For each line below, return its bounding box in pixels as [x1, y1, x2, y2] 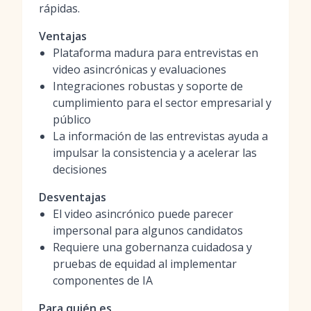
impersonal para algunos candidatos [53, 223, 243, 238]
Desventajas [39, 190, 106, 205]
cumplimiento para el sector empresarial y [53, 95, 271, 110]
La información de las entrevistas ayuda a [53, 128, 268, 144]
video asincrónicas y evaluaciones [53, 62, 226, 77]
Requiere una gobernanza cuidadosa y [53, 239, 252, 255]
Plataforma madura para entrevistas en [53, 45, 258, 60]
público [53, 112, 91, 127]
